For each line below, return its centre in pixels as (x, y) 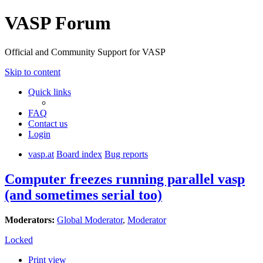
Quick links (50, 92)
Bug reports (126, 154)
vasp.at (41, 154)
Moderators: (30, 220)
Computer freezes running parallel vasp (125, 179)
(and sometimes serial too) (83, 195)
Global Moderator (90, 220)
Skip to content (33, 72)
